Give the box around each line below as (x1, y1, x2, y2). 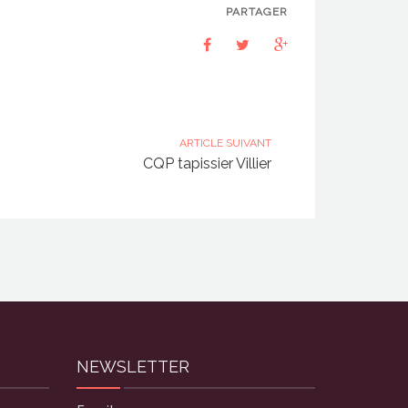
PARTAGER (226, 5, 288, 18)
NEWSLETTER (76, 356, 189, 376)
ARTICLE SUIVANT (179, 136, 271, 149)
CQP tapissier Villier (143, 154, 271, 172)
